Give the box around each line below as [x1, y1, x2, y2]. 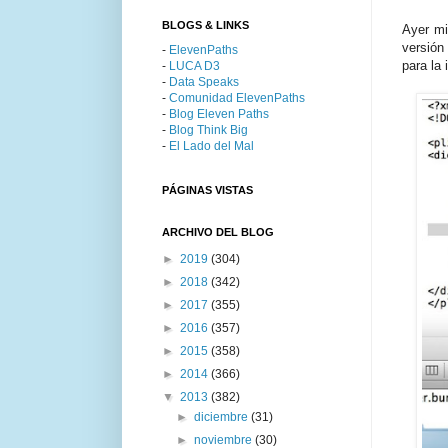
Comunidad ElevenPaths [169, 90, 305, 105]
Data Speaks [169, 74, 239, 89]
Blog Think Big [169, 122, 248, 137]
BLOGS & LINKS [162, 18, 249, 31]
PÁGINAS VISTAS [162, 183, 253, 196]
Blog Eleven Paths [169, 106, 269, 121]
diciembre [194, 409, 252, 424]
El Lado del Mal [169, 138, 254, 153]
